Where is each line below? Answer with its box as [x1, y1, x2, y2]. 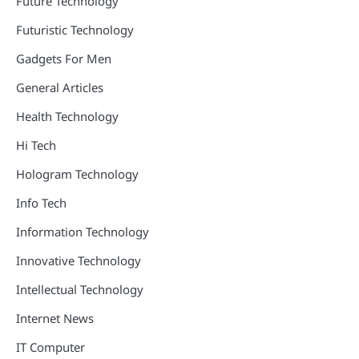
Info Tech [16, 195, 67, 211]
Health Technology [16, 108, 119, 124]
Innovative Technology [16, 252, 141, 268]
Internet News [16, 310, 94, 326]
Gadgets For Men [16, 50, 111, 67]
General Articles [16, 79, 103, 95]
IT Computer [16, 339, 85, 355]
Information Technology [16, 224, 149, 240]
